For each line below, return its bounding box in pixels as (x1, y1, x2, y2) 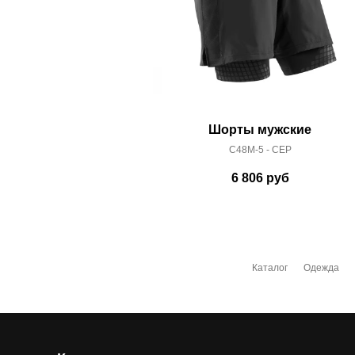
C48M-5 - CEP (228, 144, 292, 156)
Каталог (251, 262, 288, 273)
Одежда (303, 262, 339, 273)
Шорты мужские (208, 123, 311, 137)
